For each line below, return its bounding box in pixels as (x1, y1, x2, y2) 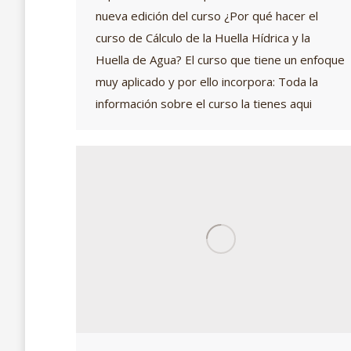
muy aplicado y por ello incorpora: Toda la (96, 73, 318, 89)
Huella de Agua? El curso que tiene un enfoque (96, 51, 345, 67)
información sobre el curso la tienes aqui (96, 95, 312, 111)
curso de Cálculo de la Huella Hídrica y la (96, 29, 310, 45)
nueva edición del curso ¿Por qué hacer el (96, 7, 318, 24)
